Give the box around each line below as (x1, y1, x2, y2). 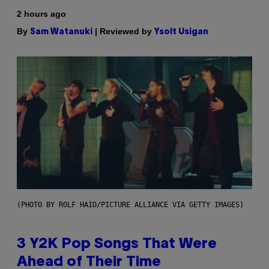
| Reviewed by (92, 26, 154, 37)
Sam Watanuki (30, 28, 92, 37)
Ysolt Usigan (154, 28, 208, 37)
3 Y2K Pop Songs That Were (17, 238, 217, 252)
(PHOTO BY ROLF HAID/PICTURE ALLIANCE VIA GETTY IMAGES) (17, 201, 244, 210)
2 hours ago (17, 9, 66, 19)
